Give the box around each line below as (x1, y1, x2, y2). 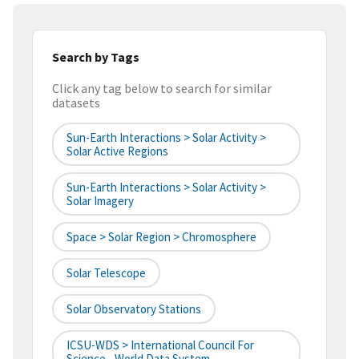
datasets (52, 95, 100, 111)
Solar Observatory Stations (67, 301, 201, 317)
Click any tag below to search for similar (52, 80, 272, 97)
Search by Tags (52, 48, 139, 65)
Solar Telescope (67, 265, 146, 281)
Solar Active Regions (67, 143, 168, 159)
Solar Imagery (67, 193, 134, 209)
